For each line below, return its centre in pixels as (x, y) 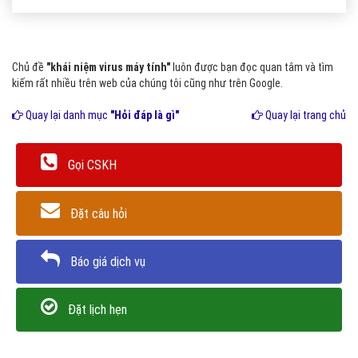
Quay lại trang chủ (304, 115)
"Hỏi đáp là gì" (145, 115)
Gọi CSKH (92, 165)
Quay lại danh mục (67, 115)
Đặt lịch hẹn (97, 310)
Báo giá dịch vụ (108, 261)
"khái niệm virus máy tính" (108, 67)
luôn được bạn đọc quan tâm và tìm (252, 67)
